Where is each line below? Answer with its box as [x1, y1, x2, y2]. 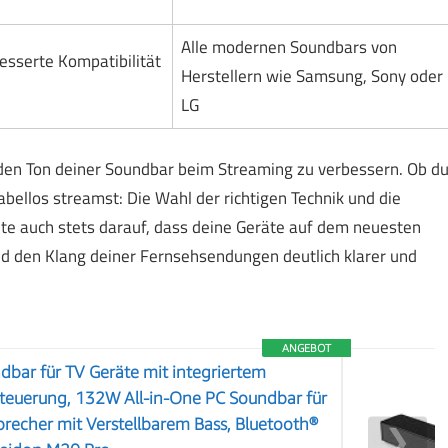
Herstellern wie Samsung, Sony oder [180, 63, 443, 90]
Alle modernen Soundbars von [180, 34, 397, 61]
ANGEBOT [282, 340, 332, 354]
